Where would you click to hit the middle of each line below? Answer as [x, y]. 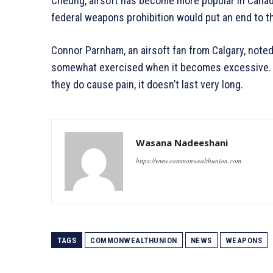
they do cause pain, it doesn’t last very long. [147, 84]
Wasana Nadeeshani [182, 142]
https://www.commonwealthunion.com [189, 160]
